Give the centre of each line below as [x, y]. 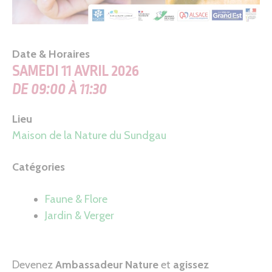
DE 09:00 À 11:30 [59, 90]
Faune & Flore [76, 199]
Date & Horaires [51, 54]
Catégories [39, 167]
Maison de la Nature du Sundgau [89, 136]
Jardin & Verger [80, 215]
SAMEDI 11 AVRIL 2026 [75, 72]
